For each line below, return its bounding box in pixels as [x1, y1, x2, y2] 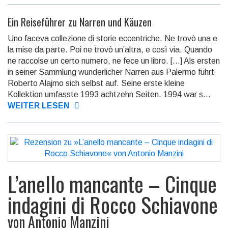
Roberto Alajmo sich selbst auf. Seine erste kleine [8, 79, 185, 88]
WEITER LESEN [8, 101, 69, 110]
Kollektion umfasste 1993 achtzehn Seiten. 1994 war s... [8, 90, 211, 99]
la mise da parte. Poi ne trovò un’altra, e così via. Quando [8, 45, 212, 54]
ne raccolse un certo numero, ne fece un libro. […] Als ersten [8, 56, 220, 66]
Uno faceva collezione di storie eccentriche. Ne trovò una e [8, 34, 217, 43]
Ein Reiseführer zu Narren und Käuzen [8, 14, 152, 30]
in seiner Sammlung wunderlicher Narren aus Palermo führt [8, 68, 214, 77]
